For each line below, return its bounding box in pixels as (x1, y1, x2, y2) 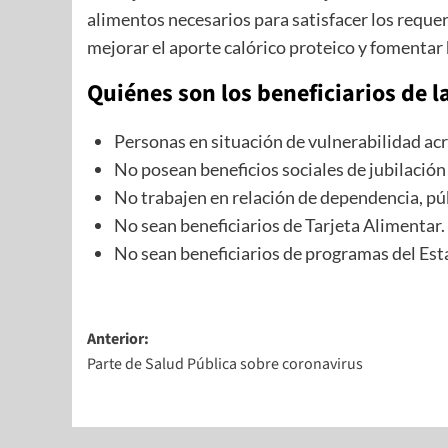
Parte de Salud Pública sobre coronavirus (87, 352, 363, 375)
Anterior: (87, 327, 149, 350)
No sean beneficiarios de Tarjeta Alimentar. (114, 213, 445, 236)
